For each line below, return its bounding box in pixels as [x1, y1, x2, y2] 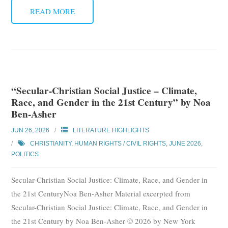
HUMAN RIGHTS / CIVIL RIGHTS [74, 139, 166, 147]
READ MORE [30, 6, 75, 16]
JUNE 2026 [169, 139, 202, 147]
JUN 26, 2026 [11, 126, 50, 134]
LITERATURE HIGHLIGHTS [73, 126, 150, 134]
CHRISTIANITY [30, 139, 72, 147]
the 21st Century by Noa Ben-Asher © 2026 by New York [11, 215, 196, 226]
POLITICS [11, 150, 39, 158]
